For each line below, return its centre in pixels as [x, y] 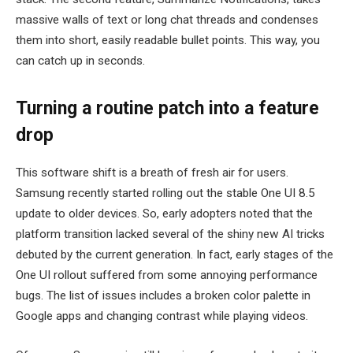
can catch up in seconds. [80, 60]
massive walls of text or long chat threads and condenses [167, 19]
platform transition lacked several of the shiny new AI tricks [170, 234]
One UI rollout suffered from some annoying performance [167, 275]
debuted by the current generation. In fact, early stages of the [175, 255]
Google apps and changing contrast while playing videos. [162, 316]
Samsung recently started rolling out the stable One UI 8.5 [165, 193]
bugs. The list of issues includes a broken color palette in [163, 295]
